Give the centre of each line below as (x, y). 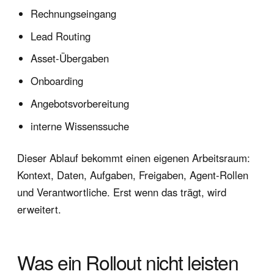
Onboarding (57, 81)
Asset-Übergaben (70, 58)
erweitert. (39, 209)
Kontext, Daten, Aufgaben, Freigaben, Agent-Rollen (133, 175)
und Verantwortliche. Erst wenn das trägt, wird (122, 192)
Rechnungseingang (74, 13)
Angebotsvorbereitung (80, 103)
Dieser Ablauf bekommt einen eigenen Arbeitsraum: (134, 157)
